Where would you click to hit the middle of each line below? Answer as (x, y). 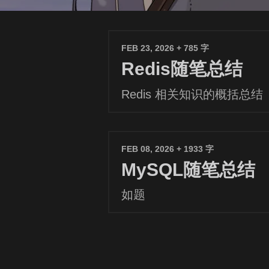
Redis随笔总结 (182, 69)
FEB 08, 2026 (148, 149)
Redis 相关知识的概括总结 (192, 94)
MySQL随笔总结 (188, 169)
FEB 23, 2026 (148, 48)
